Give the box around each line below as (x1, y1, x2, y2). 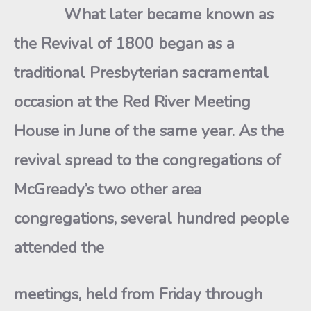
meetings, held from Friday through (14, 283, 262, 305)
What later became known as (14, 3, 274, 25)
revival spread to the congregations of (14, 149, 280, 171)
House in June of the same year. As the (14, 120, 284, 142)
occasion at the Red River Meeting (14, 91, 251, 112)
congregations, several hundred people (14, 208, 289, 229)
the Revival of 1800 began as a (14, 33, 235, 54)
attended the (14, 237, 104, 258)
